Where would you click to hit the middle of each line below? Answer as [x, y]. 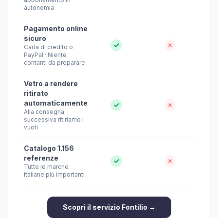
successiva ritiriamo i [54, 119]
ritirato [36, 93]
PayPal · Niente [45, 55]
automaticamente [56, 103]
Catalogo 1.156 [49, 148]
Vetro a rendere [51, 83]
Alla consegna [44, 112]
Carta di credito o [48, 47]
